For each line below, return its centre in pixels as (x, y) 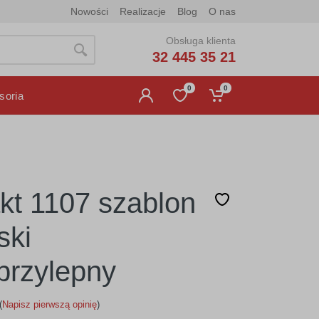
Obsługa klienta (201, 40)
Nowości (89, 11)
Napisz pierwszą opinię (49, 304)
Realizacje (143, 11)
